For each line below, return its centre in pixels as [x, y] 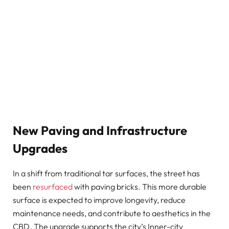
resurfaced [53, 186]
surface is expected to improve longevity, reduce [99, 200]
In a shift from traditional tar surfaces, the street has [106, 173]
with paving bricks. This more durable [140, 186]
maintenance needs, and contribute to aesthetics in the [112, 213]
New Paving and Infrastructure [100, 131]
